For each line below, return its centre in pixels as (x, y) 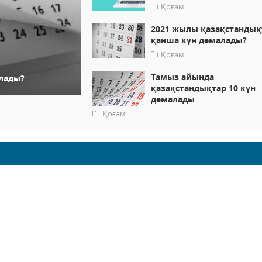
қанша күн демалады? (199, 40)
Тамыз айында (183, 77)
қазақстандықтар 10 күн (204, 88)
